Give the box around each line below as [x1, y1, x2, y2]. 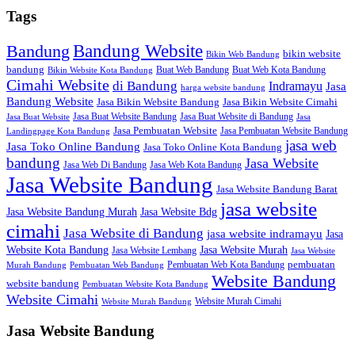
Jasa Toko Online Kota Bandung [143, 141, 282, 153]
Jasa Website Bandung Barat [216, 183, 338, 195]
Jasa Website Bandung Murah [6, 205, 137, 218]
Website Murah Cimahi [195, 295, 281, 307]
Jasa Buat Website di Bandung [180, 110, 293, 122]
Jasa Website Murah [200, 242, 288, 256]
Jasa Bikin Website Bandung [97, 96, 219, 108]
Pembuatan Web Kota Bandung [167, 258, 284, 270]
